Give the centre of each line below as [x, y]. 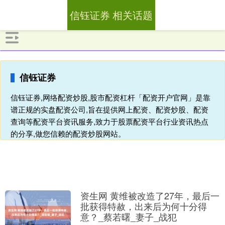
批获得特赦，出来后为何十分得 [143, 206]
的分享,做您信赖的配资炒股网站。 [68, 133]
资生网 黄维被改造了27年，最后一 [150, 195]
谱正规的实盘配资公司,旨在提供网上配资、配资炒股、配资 [109, 109]
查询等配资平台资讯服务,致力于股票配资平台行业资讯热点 [109, 121]
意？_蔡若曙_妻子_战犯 [128, 216]
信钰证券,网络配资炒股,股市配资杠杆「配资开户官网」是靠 [110, 97]
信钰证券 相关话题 [111, 15]
